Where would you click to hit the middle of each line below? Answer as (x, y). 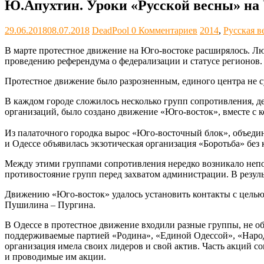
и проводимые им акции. (55, 257)
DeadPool (112, 31)
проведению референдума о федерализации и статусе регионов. (133, 61)
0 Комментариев (164, 31)
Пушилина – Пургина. (50, 205)
